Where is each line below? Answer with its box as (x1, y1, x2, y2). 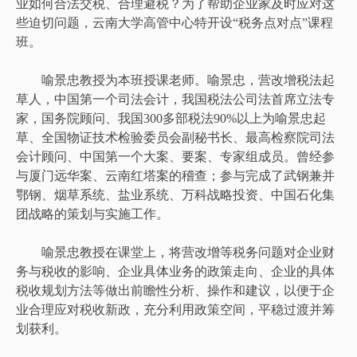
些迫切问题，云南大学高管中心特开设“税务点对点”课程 (16, 15, 333, 29)
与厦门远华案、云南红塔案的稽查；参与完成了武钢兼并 (16, 168, 335, 182)
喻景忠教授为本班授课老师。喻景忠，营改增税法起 (16, 73, 335, 87)
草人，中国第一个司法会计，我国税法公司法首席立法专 (16, 92, 335, 106)
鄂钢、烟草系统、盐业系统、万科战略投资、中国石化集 (16, 187, 335, 202)
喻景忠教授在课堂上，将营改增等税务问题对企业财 (16, 245, 335, 259)
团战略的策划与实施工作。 (16, 206, 169, 221)
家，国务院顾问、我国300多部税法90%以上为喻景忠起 (16, 111, 326, 125)
